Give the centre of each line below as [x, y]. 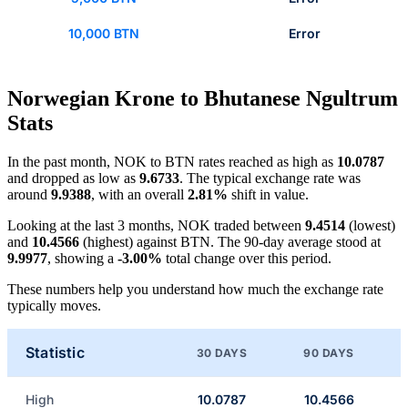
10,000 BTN [103, 34]
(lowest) [370, 226]
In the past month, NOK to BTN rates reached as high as [172, 162]
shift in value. [268, 195]
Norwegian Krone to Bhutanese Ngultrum [203, 99]
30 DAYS [222, 352]
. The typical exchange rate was [270, 178]
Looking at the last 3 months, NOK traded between [156, 226]
